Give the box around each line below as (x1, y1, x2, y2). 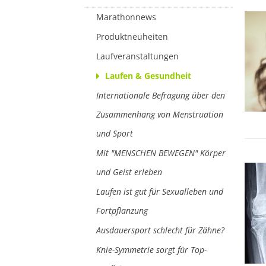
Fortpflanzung (96, 205, 148, 217)
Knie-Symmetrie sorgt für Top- (96, 244, 207, 256)
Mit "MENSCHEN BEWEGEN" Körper (96, 147, 226, 159)
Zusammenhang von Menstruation (96, 109, 223, 121)
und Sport (96, 128, 133, 140)
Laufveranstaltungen (96, 50, 179, 62)
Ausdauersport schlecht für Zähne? (96, 224, 224, 236)
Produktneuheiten (96, 31, 168, 43)
